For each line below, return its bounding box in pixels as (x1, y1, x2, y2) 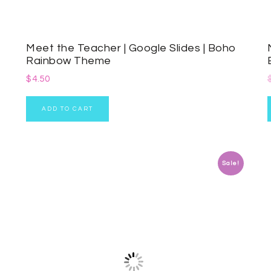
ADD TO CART (42, 106, 94, 113)
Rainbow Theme (26, 55, 111, 67)
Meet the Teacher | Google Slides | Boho (26, 42, 237, 54)
